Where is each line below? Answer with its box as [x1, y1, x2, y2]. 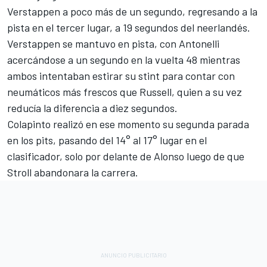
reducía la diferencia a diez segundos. [7, 101, 178, 114]
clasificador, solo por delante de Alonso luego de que [7, 149, 244, 163]
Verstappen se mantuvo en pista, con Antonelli [7, 36, 219, 50]
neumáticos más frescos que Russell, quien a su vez [7, 85, 242, 98]
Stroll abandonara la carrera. [7, 165, 138, 179]
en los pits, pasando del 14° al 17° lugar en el [7, 133, 207, 147]
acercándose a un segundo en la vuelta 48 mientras [7, 52, 240, 66]
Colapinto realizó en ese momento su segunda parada [7, 117, 249, 131]
